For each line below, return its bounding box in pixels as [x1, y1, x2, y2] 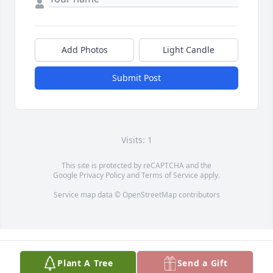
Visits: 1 [121, 134, 152, 146]
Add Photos [61, 44, 108, 56]
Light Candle [163, 44, 214, 56]
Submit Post [112, 72, 161, 84]
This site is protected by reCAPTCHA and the [62, 160, 211, 171]
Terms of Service [141, 170, 198, 181]
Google [53, 170, 79, 181]
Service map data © [53, 190, 122, 200]
